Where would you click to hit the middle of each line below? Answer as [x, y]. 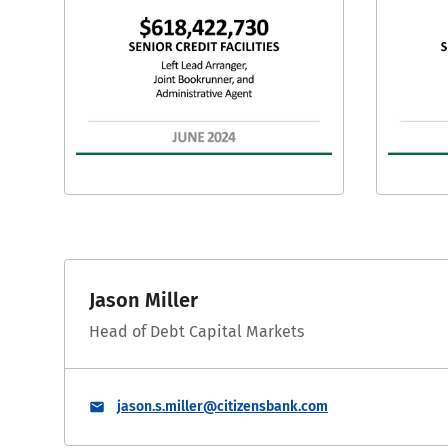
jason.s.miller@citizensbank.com [222, 407]
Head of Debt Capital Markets [196, 332]
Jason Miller [143, 300]
